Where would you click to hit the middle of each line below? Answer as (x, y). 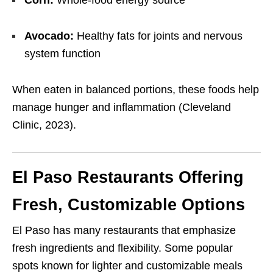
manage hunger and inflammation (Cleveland (122, 108)
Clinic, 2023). (44, 125)
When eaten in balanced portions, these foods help (136, 90)
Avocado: (49, 36)
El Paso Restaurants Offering (128, 178)
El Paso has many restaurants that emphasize (124, 231)
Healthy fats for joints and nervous (158, 36)
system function (62, 54)
